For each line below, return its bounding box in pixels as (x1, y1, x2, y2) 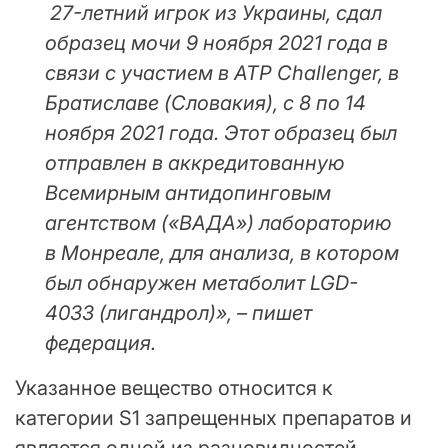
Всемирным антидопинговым (45, 181, 331, 206)
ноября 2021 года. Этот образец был (45, 121, 397, 146)
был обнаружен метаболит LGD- (45, 271, 358, 296)
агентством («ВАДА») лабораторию (45, 211, 391, 236)
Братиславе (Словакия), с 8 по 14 (45, 91, 366, 116)
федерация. (45, 331, 156, 356)
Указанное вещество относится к (15, 376, 333, 401)
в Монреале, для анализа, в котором (45, 241, 399, 266)
